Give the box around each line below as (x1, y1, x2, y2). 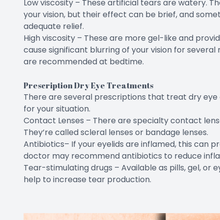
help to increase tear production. (24, 174, 151, 185)
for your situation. (24, 103, 90, 114)
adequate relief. (24, 21, 84, 32)
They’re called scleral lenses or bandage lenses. (24, 127, 208, 138)
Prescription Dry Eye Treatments (24, 80, 153, 91)
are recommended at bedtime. (24, 56, 144, 67)
